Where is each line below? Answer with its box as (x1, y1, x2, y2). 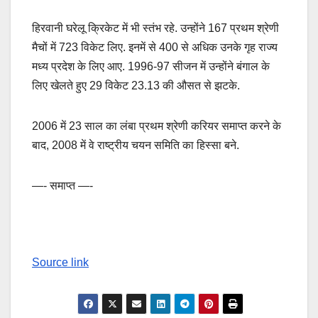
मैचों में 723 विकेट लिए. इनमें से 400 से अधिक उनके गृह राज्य (32, 40, 278, 53)
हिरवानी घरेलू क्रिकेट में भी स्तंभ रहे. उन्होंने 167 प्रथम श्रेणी (32, 21, 279, 34)
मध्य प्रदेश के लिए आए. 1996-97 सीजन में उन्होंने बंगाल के (32, 60, 270, 72)
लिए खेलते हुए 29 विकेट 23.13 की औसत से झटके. (32, 79, 240, 92)
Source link (32, 256, 89, 268)
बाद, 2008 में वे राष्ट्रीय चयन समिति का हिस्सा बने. (32, 138, 239, 151)
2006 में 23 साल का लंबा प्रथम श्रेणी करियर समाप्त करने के (32, 119, 281, 132)
